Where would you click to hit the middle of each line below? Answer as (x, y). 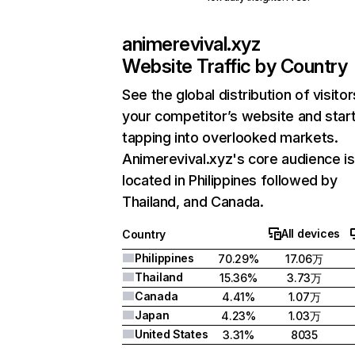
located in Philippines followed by (230, 180)
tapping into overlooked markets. (230, 137)
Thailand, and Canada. (193, 202)
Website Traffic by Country (235, 66)
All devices (311, 233)
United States (172, 334)
